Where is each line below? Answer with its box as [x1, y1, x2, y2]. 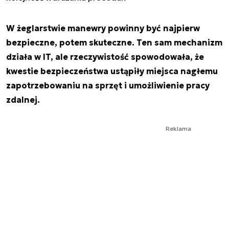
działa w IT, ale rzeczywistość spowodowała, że [6, 51, 204, 62]
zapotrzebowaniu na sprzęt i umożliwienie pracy [6, 80, 210, 90]
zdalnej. [6, 94, 40, 105]
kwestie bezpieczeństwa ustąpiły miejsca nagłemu [6, 65, 218, 76]
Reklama [166, 124, 191, 132]
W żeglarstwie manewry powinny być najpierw [6, 22, 200, 33]
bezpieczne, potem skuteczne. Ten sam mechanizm [6, 37, 222, 48]
